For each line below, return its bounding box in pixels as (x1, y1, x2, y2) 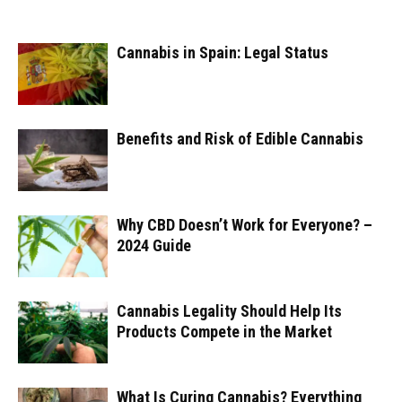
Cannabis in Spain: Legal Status (117, 42, 328, 62)
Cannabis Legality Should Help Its (117, 301, 342, 320)
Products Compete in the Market (117, 321, 332, 341)
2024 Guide (117, 235, 191, 255)
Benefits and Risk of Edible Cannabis (117, 128, 363, 148)
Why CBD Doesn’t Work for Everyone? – (117, 214, 372, 234)
